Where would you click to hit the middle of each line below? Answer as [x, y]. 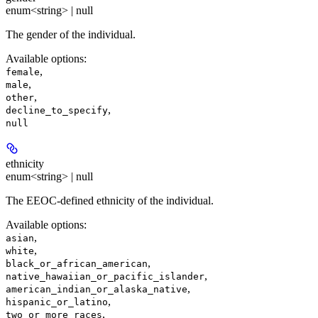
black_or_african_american [77, 264]
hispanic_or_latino [57, 302]
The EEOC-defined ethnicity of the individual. [110, 201]
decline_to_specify [57, 110]
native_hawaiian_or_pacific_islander [105, 276]
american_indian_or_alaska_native [97, 289]
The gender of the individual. [71, 34]
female [23, 72]
